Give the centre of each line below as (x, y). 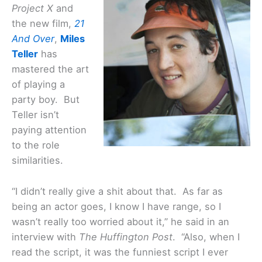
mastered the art (50, 69)
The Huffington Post (126, 237)
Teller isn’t (35, 115)
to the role (36, 145)
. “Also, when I (206, 237)
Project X (32, 8)
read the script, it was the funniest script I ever (120, 252)
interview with (45, 237)
